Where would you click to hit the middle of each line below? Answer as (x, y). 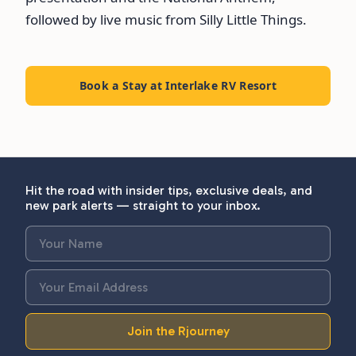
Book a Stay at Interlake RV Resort (178, 85)
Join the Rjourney (178, 331)
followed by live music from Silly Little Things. (166, 19)
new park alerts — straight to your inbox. (143, 205)
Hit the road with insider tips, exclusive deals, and (169, 190)
